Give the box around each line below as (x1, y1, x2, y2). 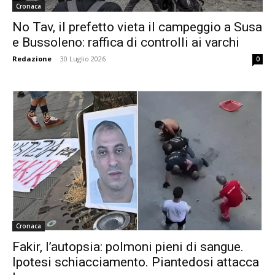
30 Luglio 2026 (60, 54, 106, 64)
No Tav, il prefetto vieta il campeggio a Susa (12, 20, 262, 35)
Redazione (12, 54, 52, 64)
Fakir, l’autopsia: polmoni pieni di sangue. (12, 239, 244, 254)
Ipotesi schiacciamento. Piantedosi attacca (12, 254, 259, 269)
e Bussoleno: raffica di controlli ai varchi (12, 35, 239, 50)
